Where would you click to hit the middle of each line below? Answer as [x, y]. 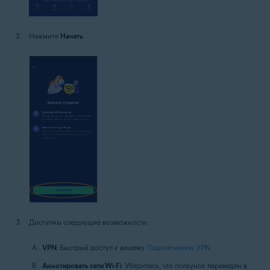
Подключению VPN [178, 247]
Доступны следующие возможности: [89, 222]
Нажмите [45, 36]
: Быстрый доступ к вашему [102, 247]
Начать [72, 36]
